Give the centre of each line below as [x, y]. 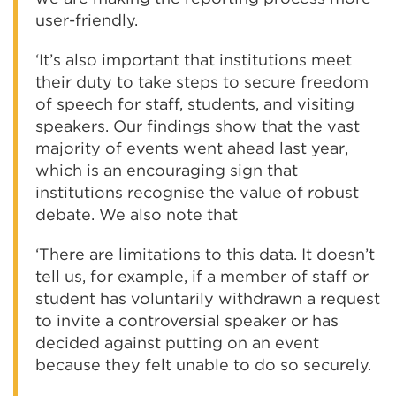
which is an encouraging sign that [167, 170]
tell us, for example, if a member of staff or [202, 276]
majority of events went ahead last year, [192, 148]
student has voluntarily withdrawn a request [208, 298]
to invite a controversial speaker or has [187, 320]
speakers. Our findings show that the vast [198, 126]
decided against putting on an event [177, 343]
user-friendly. [87, 20]
